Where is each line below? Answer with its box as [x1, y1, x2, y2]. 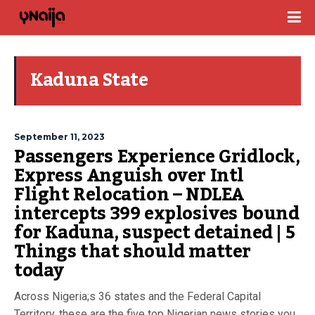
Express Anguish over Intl [14, 158, 245, 193]
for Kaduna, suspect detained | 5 [14, 215, 295, 250]
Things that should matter [14, 234, 252, 269]
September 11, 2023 [14, 131, 105, 142]
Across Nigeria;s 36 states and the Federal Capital [14, 290, 261, 303]
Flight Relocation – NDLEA [14, 177, 245, 212]
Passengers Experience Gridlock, [14, 139, 300, 174]
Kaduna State [30, 63, 148, 98]
